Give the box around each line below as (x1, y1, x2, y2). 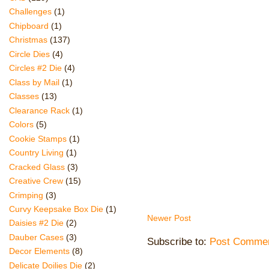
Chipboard (9, 20, 49, 31)
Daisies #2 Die (9, 218, 64, 228)
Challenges (9, 7, 52, 17)
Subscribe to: (147, 235, 210, 247)
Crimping (9, 190, 43, 200)
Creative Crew (9, 176, 63, 186)
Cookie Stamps (9, 133, 67, 144)
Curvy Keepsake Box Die (9, 204, 103, 214)
